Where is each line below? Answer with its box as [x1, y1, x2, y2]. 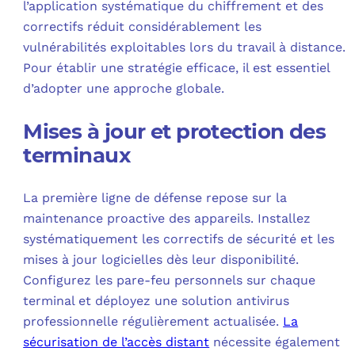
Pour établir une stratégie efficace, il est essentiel [23, 59, 330, 75]
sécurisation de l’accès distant [23, 334, 210, 349]
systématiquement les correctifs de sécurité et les [23, 231, 335, 246]
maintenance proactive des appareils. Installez [23, 210, 311, 226]
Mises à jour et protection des [23, 118, 326, 144]
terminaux [23, 142, 131, 168]
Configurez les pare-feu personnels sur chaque [23, 272, 316, 288]
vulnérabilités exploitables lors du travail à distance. [23, 39, 346, 55]
